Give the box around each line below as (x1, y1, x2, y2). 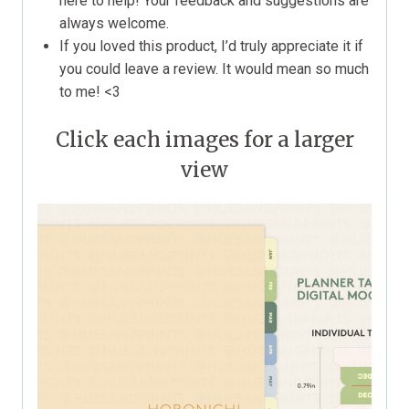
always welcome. (59, 14, 169, 32)
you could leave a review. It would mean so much (59, 59, 369, 78)
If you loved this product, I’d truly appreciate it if (59, 37, 363, 55)
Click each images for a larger (55, 126, 354, 152)
